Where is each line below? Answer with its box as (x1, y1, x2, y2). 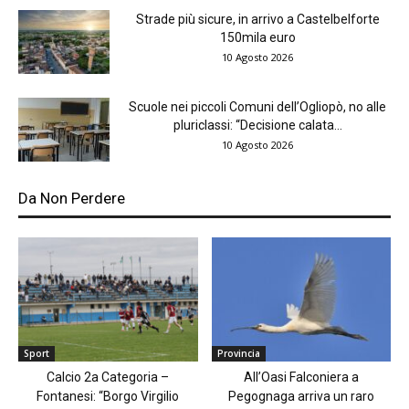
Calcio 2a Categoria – (47, 369, 170, 384)
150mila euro (219, 30, 296, 46)
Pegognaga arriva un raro (227, 388, 374, 404)
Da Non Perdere (18, 189, 125, 208)
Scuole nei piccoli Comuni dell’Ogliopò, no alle (129, 100, 386, 115)
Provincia (216, 346, 260, 360)
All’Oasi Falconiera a (243, 369, 359, 384)
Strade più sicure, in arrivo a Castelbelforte (135, 12, 380, 27)
